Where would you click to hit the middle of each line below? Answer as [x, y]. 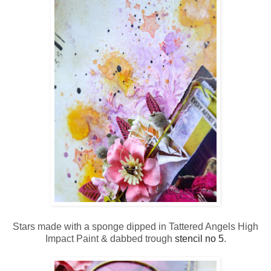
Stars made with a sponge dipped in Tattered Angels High [135, 227]
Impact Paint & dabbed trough [110, 239]
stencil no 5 [199, 239]
